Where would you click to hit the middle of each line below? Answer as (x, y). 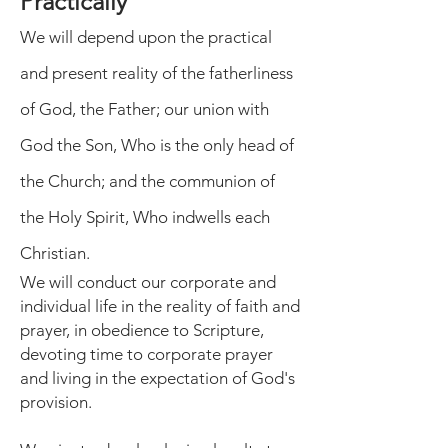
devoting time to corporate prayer (146, 354)
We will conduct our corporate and (148, 282)
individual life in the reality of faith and (160, 306)
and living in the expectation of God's (157, 378)
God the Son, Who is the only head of (157, 145)
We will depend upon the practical (146, 37)
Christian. (55, 253)
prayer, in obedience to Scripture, (142, 330)
